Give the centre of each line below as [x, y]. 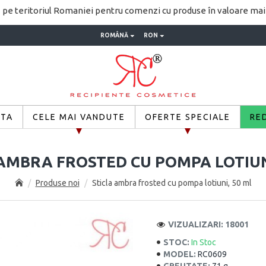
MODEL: [180, 254]
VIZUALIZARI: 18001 [208, 224]
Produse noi [57, 183]
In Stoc [204, 242]
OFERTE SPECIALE [187, 117]
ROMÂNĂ [114, 35]
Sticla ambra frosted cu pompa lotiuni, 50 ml [172, 183]
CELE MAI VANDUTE [79, 117]
